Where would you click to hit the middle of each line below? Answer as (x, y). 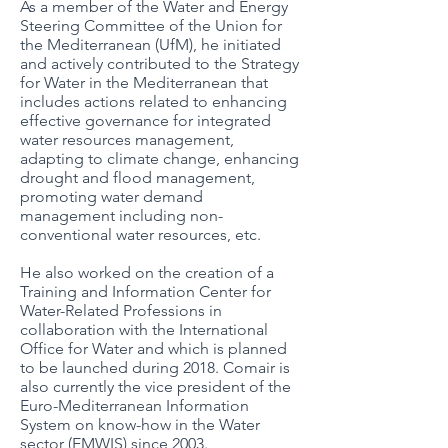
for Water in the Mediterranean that (144, 82)
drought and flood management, (137, 177)
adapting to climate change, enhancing (159, 158)
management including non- (121, 215)
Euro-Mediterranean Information (134, 405)
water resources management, (127, 139)
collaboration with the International (144, 329)
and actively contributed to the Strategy (159, 63)
